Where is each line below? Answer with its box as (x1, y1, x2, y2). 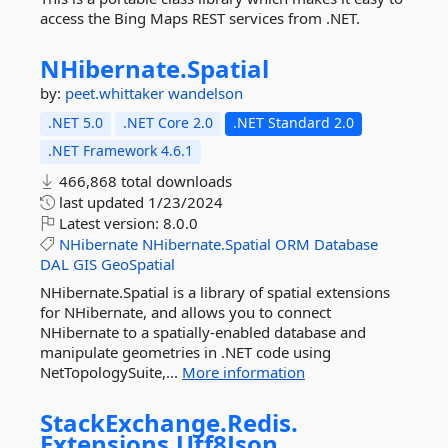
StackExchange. (40, 406, 227, 439)
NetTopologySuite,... (40, 362, 182, 382)
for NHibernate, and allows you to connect (40, 302, 331, 322)
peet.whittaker (65, 83, 168, 103)
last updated (55, 192, 148, 212)
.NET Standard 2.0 (233, 113, 354, 132)
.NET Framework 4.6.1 (48, 141, 193, 160)
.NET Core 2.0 (123, 113, 213, 132)
